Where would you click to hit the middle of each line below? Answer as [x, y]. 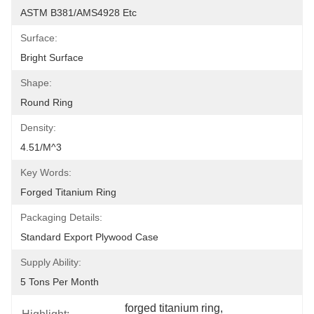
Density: [38, 128]
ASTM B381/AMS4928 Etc [78, 13]
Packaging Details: [61, 217]
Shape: [36, 83]
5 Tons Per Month [60, 282]
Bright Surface [52, 57]
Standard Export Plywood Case [89, 237]
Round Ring [47, 102]
